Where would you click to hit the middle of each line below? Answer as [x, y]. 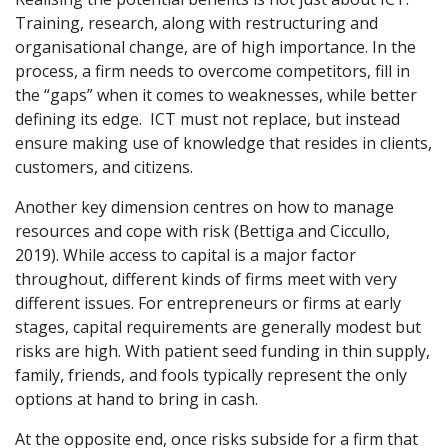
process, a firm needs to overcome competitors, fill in [212, 70]
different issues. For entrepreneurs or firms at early [208, 302]
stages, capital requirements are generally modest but [218, 326]
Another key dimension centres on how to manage [204, 206]
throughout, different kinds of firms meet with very [206, 278]
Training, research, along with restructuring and [196, 22]
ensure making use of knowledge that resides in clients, [223, 142]
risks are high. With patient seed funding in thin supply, [222, 350]
